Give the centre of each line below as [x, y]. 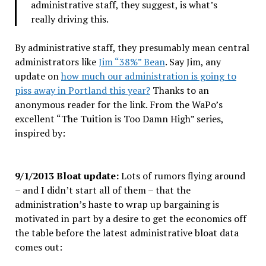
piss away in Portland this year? [82, 90]
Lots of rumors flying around [183, 175]
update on [38, 76]
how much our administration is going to [148, 76]
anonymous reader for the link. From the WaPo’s [118, 104]
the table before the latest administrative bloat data [126, 232]
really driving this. [69, 19]
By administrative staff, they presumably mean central [132, 47]
